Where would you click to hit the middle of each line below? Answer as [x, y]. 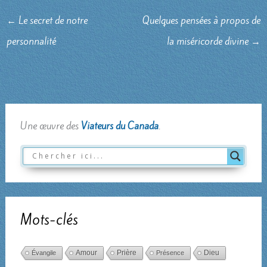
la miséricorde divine [209, 41]
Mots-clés [49, 220]
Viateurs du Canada [119, 125]
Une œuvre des [50, 125]
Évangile [44, 253]
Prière [126, 253]
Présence [170, 253]
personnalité [31, 41]
